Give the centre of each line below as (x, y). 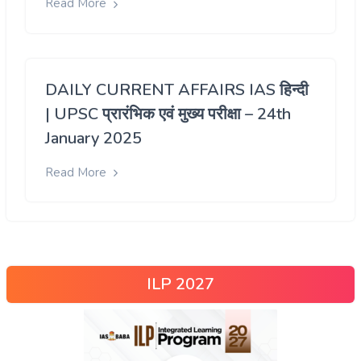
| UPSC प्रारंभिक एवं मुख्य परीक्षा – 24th (168, 114)
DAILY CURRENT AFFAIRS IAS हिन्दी (177, 89)
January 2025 (93, 138)
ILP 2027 (180, 284)
